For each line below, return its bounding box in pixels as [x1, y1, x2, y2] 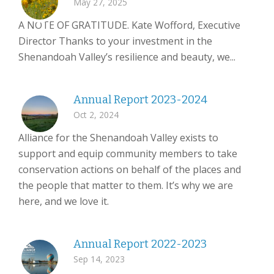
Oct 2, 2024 [73, 109, 119, 120]
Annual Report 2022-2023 [73, 237, 207, 251]
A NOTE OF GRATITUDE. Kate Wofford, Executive [18, 18, 240, 32]
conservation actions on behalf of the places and [18, 163, 241, 176]
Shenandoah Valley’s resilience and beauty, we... [18, 50, 235, 64]
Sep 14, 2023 [73, 253, 125, 265]
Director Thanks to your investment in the [18, 34, 212, 48]
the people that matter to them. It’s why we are [18, 179, 233, 192]
